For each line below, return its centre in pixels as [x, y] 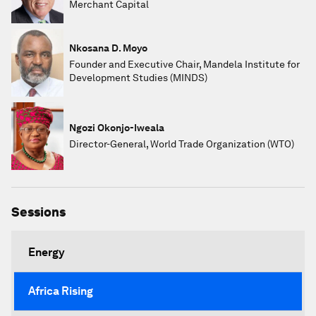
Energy [47, 252]
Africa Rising [61, 291]
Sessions [38, 212]
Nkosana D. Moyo [108, 48]
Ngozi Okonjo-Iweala [117, 128]
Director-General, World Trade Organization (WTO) [182, 144]
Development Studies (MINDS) [138, 77]
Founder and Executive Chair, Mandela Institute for [184, 64]
